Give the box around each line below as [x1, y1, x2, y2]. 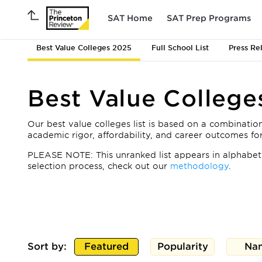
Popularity [157, 241, 208, 252]
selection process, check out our [27, 161, 170, 171]
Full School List [151, 43, 209, 52]
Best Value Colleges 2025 [36, 43, 132, 52]
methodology [170, 161, 229, 171]
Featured [84, 241, 129, 252]
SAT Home [108, 13, 153, 23]
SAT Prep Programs [167, 13, 251, 23]
